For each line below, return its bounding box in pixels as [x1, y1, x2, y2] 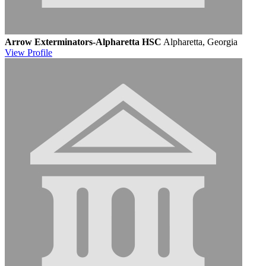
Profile [27, 47, 52, 58]
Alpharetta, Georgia [163, 36, 237, 47]
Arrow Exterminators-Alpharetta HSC [5, 36, 161, 47]
